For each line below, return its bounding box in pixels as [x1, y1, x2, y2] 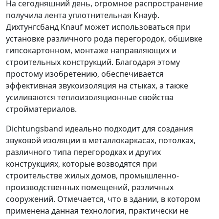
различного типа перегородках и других [6, 147, 161, 158]
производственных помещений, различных [6, 182, 174, 193]
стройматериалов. [6, 104, 77, 115]
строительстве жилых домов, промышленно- [6, 170, 179, 181]
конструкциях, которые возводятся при [6, 158, 157, 170]
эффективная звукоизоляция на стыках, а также [6, 80, 188, 91]
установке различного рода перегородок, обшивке [6, 33, 202, 44]
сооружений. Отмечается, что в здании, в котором [6, 194, 200, 205]
